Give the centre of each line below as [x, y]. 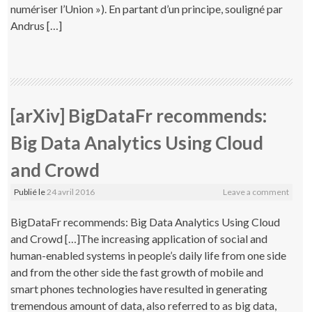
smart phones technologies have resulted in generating [139, 288]
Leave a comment [256, 192]
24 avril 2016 [71, 192]
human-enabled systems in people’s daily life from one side [149, 255]
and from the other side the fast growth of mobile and [137, 272]
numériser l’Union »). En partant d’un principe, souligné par [147, 8]
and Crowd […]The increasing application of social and [139, 238]
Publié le [31, 192]
